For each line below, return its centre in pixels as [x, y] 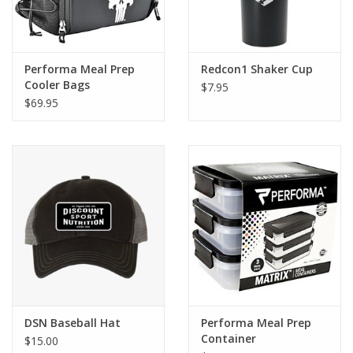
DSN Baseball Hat [72, 322]
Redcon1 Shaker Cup [257, 69]
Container [229, 338]
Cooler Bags [57, 85]
